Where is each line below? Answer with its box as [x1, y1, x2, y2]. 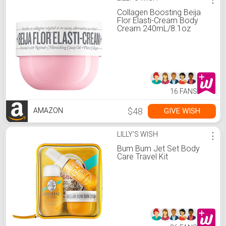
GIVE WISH [163, 106, 200, 116]
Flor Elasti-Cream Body [117, 16, 198, 25]
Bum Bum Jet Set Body [117, 144, 200, 153]
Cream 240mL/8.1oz [117, 24, 191, 33]
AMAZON [32, 106, 63, 115]
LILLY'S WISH [117, 130, 158, 138]
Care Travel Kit [117, 152, 168, 161]
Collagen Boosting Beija [117, 8, 201, 17]
